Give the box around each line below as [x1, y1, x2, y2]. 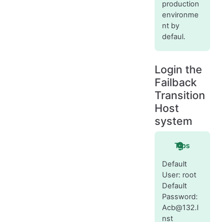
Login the [155, 63, 202, 76]
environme [162, 10, 199, 19]
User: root [162, 170, 196, 180]
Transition [155, 89, 205, 102]
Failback [155, 76, 197, 89]
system [155, 114, 192, 128]
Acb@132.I [162, 203, 199, 213]
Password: [162, 192, 198, 202]
